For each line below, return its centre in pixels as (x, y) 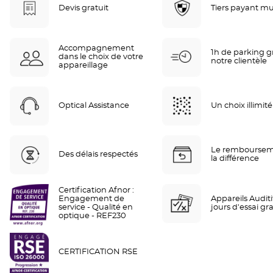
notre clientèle (239, 62)
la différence (235, 159)
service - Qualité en (96, 208)
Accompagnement (96, 49)
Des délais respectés (98, 155)
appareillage (83, 66)
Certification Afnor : (96, 191)
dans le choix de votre (101, 57)
